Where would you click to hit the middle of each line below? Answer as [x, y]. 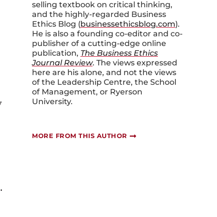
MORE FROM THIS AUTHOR [80, 136]
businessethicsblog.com [128, 24]
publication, [56, 53]
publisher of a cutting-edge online [99, 43]
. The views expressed [135, 63]
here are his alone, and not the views [104, 72]
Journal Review [62, 63]
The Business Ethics [119, 53]
